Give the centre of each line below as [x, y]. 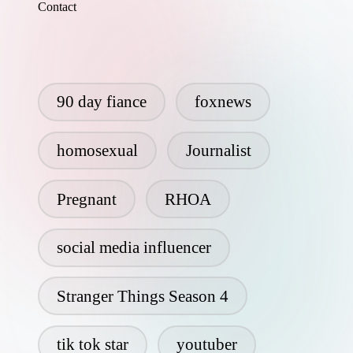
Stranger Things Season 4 [142, 295]
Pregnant [86, 199]
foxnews [223, 102]
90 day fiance [101, 102]
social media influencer [134, 247]
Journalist [218, 150]
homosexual [97, 150]
